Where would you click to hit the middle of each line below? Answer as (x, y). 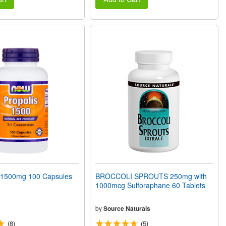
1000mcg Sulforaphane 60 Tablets (151, 185)
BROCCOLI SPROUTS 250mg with (151, 176)
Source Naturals (127, 209)
